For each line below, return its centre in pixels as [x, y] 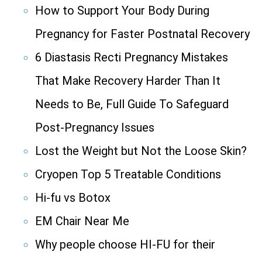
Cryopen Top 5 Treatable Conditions [128, 175]
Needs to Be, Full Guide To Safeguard [132, 104]
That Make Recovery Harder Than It [128, 81]
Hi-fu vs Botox [73, 198]
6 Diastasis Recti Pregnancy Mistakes [132, 58]
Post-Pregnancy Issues [95, 128]
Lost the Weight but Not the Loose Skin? [141, 151]
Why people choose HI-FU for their [125, 245]
